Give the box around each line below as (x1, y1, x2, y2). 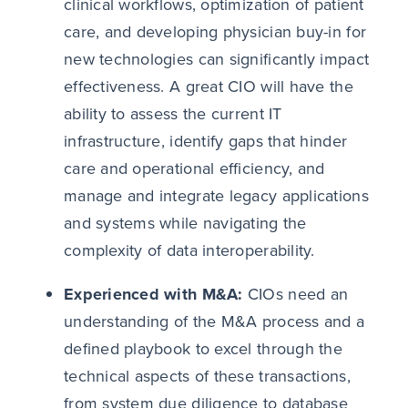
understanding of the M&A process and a (63, 310, 365, 334)
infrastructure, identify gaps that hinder (63, 129, 348, 154)
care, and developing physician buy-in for (63, 20, 367, 45)
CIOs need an (247, 282, 349, 307)
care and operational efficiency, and (63, 157, 325, 181)
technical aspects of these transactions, (63, 364, 351, 389)
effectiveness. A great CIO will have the (63, 75, 353, 99)
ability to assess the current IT (63, 102, 282, 127)
